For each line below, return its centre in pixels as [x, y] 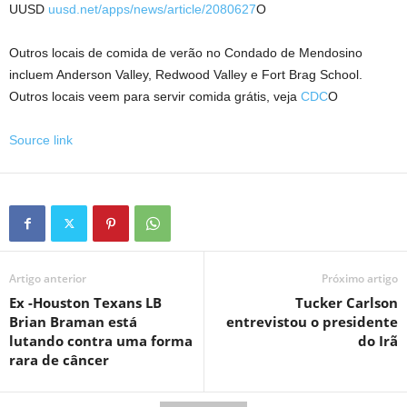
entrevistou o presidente [312, 322]
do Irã [378, 341]
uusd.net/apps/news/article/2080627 [152, 9]
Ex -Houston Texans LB [85, 303]
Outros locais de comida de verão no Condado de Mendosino [186, 53]
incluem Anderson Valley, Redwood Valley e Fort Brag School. [186, 74]
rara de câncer [59, 360]
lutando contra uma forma [101, 341]
